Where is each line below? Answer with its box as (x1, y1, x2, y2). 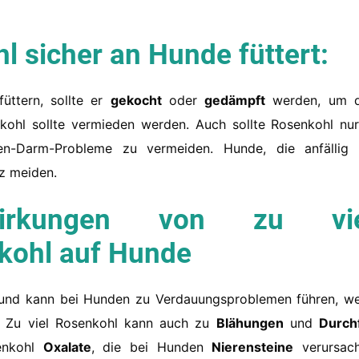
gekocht (110, 92, 162, 109)
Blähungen (216, 315, 284, 332)
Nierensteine (212, 339, 294, 356)
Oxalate (42, 339, 91, 356)
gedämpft (204, 92, 266, 109)
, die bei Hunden (91, 339, 212, 356)
